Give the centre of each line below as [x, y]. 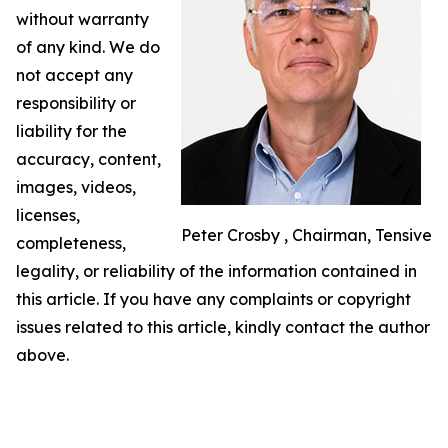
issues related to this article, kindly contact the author [223, 326]
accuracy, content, [88, 158]
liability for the [71, 130]
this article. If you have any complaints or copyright [213, 298]
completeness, [71, 242]
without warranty [82, 18]
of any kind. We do [88, 46]
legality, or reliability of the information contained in [216, 270]
